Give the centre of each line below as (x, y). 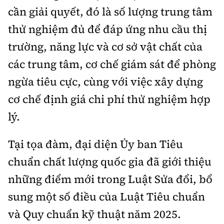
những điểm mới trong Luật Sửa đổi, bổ (110, 179)
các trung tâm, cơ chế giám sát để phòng (112, 64)
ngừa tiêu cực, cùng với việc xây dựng (105, 82)
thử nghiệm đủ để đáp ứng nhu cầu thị (107, 29)
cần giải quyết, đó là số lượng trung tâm (110, 12)
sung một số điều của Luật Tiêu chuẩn (106, 197)
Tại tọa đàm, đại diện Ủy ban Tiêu (95, 144)
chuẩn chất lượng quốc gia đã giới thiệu (110, 162)
